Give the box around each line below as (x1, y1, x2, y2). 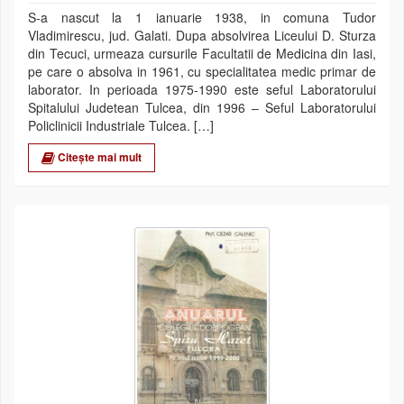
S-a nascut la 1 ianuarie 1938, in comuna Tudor (28, 7, 376, 26)
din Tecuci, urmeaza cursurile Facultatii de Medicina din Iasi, (28, 43, 376, 62)
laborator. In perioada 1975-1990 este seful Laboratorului (28, 79, 376, 98)
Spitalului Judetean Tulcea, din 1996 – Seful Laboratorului (28, 97, 376, 116)
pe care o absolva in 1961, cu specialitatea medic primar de (28, 61, 376, 80)
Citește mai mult (55, 148, 142, 165)
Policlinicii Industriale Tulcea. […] (28, 115, 214, 134)
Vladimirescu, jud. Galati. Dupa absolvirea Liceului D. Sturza (28, 25, 376, 44)
